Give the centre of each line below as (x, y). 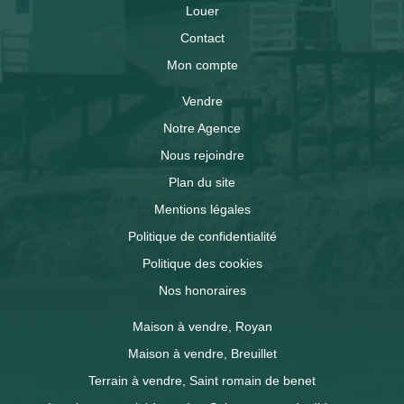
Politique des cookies (202, 263)
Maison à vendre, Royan (202, 326)
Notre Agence (202, 128)
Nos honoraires (202, 290)
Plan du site (202, 182)
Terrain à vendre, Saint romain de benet (202, 381)
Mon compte (202, 65)
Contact (202, 38)
